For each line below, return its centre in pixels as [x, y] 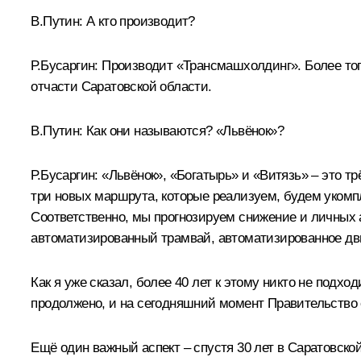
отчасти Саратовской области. [121, 86]
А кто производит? [141, 21]
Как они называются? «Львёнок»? [183, 131]
